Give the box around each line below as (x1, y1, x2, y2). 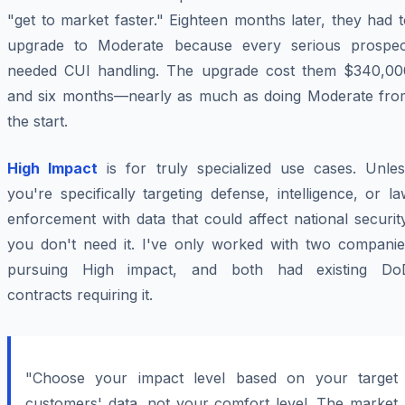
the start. (7, 112, 68, 131)
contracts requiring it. (7, 286, 153, 305)
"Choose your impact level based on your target (25, 369, 398, 388)
